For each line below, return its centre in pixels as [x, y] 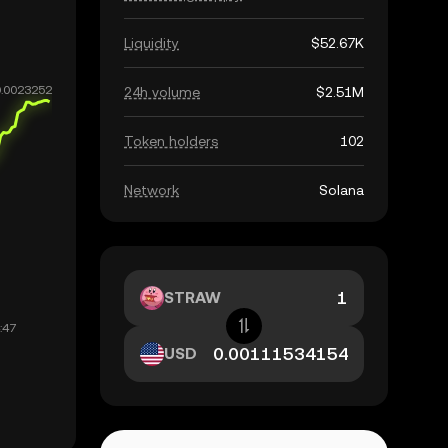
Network [151, 190]
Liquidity [151, 43]
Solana [341, 190]
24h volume [162, 92]
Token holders [171, 141]
